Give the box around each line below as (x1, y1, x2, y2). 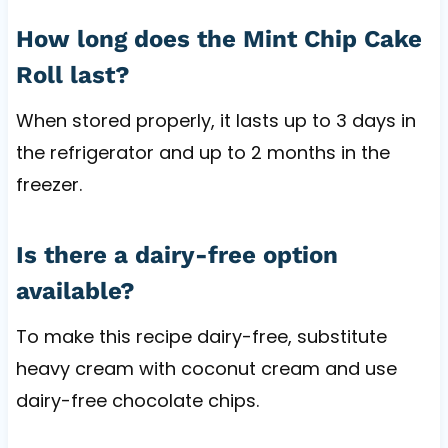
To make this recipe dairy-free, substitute (15, 323, 387, 349)
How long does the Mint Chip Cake (15, 24, 422, 53)
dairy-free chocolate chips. (15, 387, 259, 413)
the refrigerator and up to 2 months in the (15, 139, 390, 165)
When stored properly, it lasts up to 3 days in (15, 107, 416, 133)
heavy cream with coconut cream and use (15, 355, 397, 381)
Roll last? (15, 60, 130, 89)
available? (15, 276, 135, 305)
